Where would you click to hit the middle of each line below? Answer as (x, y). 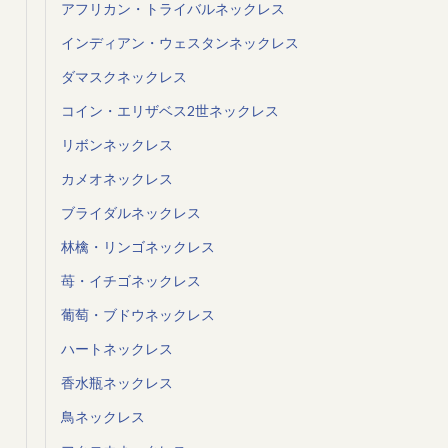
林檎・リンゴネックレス (137, 247)
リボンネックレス (116, 145)
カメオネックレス (116, 179)
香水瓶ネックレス (116, 383)
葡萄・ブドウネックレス (137, 315)
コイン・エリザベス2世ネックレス (169, 111)
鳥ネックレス (102, 417)
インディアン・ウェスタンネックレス (179, 43)
